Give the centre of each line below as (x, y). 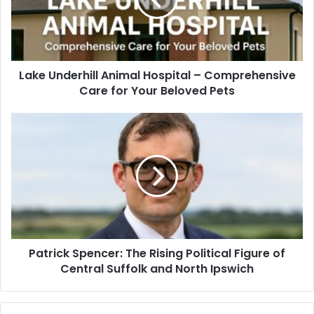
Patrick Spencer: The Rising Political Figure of (157, 253)
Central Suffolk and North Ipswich (157, 268)
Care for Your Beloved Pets (157, 90)
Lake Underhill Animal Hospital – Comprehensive (157, 75)
